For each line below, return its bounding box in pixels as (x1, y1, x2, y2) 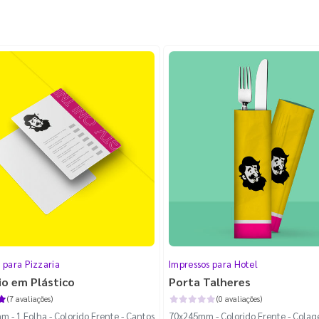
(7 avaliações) (6, 293, 53, 305)
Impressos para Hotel (169, 258, 258, 271)
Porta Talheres (169, 274, 251, 290)
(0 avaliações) (216, 293, 262, 305)
